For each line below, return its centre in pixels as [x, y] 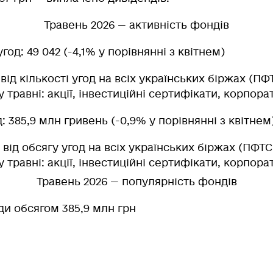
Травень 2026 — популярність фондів [136, 181]
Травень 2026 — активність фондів [136, 25]
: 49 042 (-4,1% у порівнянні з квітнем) [123, 51]
